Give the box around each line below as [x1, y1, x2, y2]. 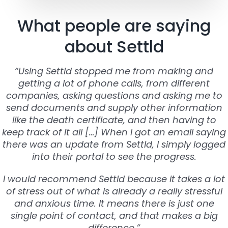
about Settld [64, 35, 164, 58]
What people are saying [17, 14, 211, 37]
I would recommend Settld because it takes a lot [3, 172, 225, 185]
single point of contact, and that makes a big [10, 209, 218, 222]
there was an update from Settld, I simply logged [3, 137, 225, 151]
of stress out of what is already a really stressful [6, 184, 222, 197]
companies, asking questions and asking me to [6, 89, 222, 102]
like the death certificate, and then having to [12, 113, 216, 126]
